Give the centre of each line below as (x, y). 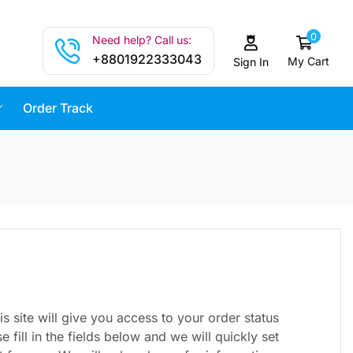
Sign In (251, 61)
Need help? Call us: (142, 40)
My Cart (308, 61)
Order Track (58, 108)
